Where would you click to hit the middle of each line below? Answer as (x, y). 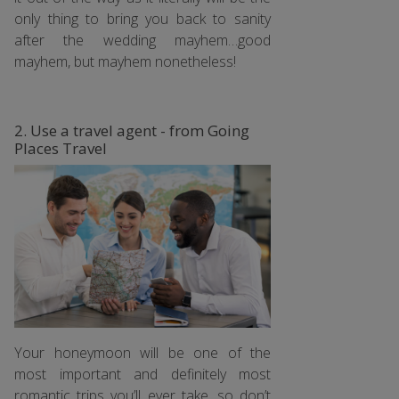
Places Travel (61, 149)
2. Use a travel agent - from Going (132, 131)
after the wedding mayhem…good (142, 41)
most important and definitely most (142, 374)
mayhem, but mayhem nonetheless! (125, 62)
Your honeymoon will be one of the (142, 352)
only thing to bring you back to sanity (142, 19)
